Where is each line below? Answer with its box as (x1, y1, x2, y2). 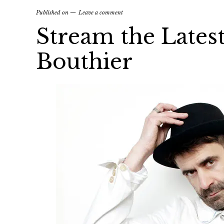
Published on (36, 9, 70, 16)
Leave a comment (78, 9, 123, 16)
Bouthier (36, 48, 132, 74)
